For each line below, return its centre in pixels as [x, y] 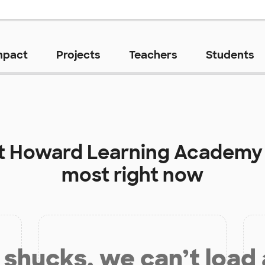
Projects [78, 55]
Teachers [153, 55]
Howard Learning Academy [136, 153]
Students [230, 55]
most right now [132, 175]
